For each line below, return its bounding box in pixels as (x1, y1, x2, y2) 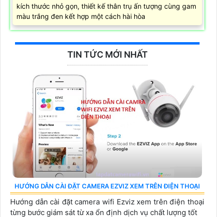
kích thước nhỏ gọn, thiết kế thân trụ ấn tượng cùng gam (16, 2, 196, 11)
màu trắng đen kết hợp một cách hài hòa (16, 12, 145, 21)
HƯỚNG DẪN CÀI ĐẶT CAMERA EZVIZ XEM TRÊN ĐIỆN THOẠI (15, 182, 200, 190)
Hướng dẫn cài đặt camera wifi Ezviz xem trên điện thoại (10, 197, 204, 207)
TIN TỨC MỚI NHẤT (67, 49, 148, 60)
